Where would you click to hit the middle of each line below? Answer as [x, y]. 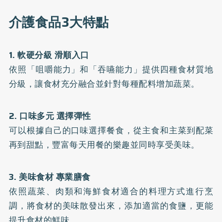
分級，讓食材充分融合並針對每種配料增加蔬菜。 [104, 83]
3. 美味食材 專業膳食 [50, 177]
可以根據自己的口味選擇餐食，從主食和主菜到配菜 [111, 130]
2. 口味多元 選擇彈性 [50, 116]
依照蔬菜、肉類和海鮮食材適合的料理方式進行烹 [111, 191]
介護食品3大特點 [59, 22]
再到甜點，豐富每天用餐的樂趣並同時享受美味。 [104, 144]
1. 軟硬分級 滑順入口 [49, 55]
